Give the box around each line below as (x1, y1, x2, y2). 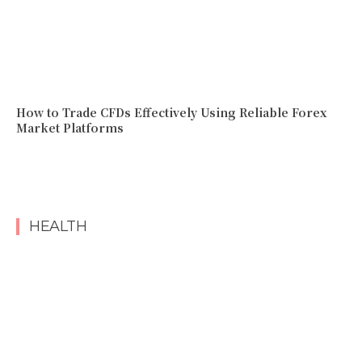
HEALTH (29, 217, 86, 236)
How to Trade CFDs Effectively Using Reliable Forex (16, 104, 326, 121)
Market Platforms (16, 120, 124, 137)
